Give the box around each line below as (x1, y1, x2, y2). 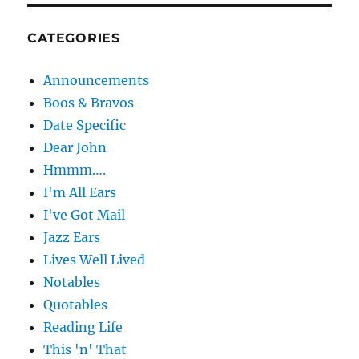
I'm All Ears (43, 184, 117, 201)
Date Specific (43, 117, 127, 134)
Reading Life (43, 319, 123, 336)
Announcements (43, 72, 150, 89)
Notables (43, 274, 101, 291)
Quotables (43, 296, 108, 313)
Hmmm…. (43, 162, 107, 179)
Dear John (43, 139, 107, 156)
